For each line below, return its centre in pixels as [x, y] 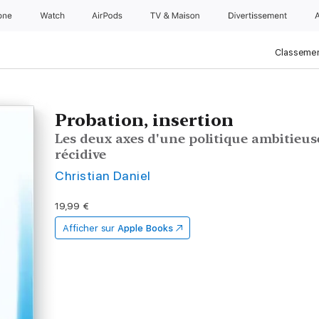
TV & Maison [176, 16]
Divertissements [262, 16]
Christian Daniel [103, 176]
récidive [81, 154]
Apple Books [145, 228]
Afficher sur [89, 228]
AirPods [109, 16]
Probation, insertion [145, 120]
